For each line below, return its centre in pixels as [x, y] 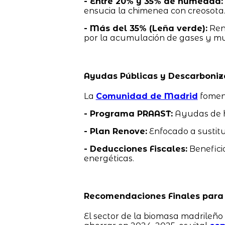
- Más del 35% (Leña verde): [145, 29]
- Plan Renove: [115, 131]
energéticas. [109, 158]
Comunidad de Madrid [147, 96]
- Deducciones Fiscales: [135, 149]
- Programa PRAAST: [128, 114]
